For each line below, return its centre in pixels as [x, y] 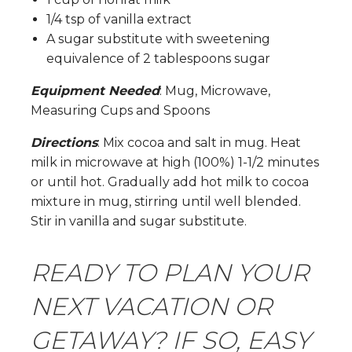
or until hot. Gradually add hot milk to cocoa [170, 181]
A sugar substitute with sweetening [158, 38]
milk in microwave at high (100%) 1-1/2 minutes [175, 162]
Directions [64, 142]
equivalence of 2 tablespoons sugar [158, 58]
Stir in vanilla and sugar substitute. [139, 221]
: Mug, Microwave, [215, 90]
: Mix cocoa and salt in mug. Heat [199, 142]
